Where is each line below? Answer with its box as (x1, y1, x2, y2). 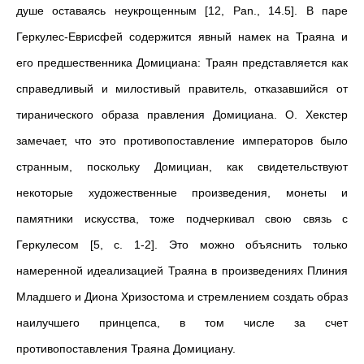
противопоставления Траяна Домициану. (16, 342, 236, 355)
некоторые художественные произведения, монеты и (16, 186, 348, 199)
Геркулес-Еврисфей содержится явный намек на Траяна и (16, 30, 348, 43)
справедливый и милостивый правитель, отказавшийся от (16, 82, 348, 95)
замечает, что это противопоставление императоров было (16, 134, 348, 147)
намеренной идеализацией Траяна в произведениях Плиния (16, 264, 348, 277)
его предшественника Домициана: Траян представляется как (16, 56, 348, 69)
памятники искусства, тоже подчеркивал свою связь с (16, 212, 348, 225)
